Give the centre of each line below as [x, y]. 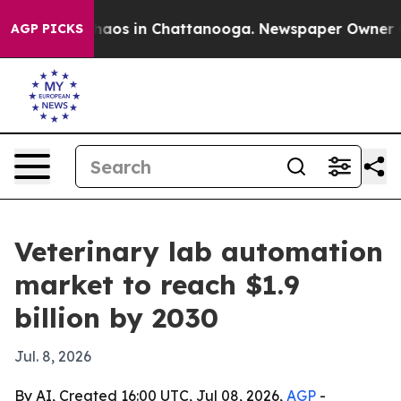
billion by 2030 [116, 318]
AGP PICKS [47, 29]
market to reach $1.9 [157, 285]
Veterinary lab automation [199, 252]
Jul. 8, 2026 [53, 356]
